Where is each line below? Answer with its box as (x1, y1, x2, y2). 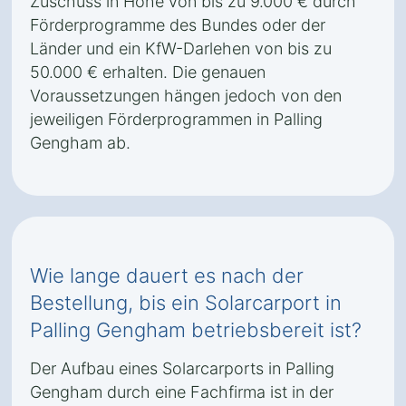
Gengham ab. (30, 133, 130, 152)
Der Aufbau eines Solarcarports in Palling (30, 359, 334, 378)
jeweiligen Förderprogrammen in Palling (30, 110, 323, 129)
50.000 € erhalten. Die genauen (30, 63, 266, 82)
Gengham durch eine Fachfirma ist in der (30, 382, 333, 401)
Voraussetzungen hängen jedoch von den (30, 86, 342, 105)
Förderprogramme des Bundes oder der (30, 15, 325, 34)
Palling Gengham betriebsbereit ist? (30, 318, 362, 342)
